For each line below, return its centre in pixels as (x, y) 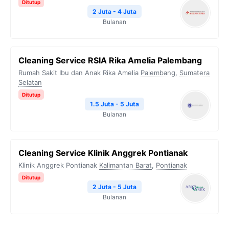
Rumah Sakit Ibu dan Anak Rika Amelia (78, 73)
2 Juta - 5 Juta (114, 187)
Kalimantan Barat (125, 165)
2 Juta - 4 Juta (114, 12)
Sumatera (194, 73)
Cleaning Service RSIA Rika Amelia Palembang (110, 60)
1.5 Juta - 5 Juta (114, 104)
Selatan (30, 82)
